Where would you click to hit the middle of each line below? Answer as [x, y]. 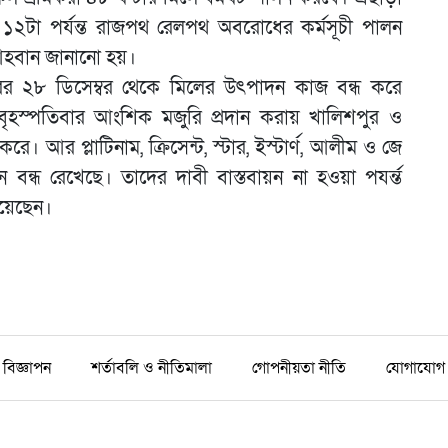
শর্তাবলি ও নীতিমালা [151, 368]
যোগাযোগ [415, 368]
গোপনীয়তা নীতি [299, 368]
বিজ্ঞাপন [27, 368]
